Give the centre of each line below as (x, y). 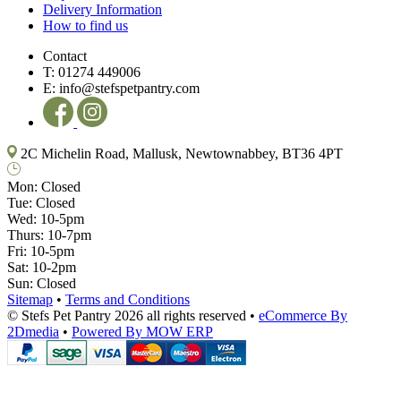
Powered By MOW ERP (142, 331)
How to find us (85, 25)
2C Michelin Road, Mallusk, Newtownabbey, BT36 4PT (180, 153)
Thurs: (27, 235)
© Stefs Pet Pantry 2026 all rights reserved (127, 315)
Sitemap (30, 299)
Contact (65, 55)
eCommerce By (303, 315)
